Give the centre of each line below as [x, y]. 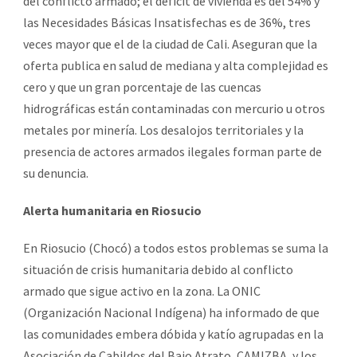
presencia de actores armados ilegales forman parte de [173, 152]
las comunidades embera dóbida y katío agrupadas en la [173, 334]
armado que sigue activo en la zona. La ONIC [142, 291]
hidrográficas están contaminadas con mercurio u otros [174, 109]
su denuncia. [56, 173]
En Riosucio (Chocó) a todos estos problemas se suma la [176, 248]
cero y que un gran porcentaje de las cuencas [142, 87]
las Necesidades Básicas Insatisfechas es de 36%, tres [167, 23]
